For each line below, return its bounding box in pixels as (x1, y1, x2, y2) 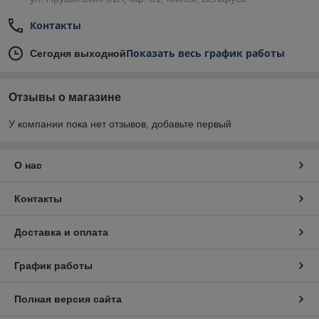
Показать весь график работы (126, 46, 285, 61)
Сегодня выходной (30, 48, 126, 60)
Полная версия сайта (14, 293, 122, 305)
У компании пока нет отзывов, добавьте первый (9, 118, 231, 130)
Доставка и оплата (14, 226, 108, 239)
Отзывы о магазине (9, 91, 121, 104)
